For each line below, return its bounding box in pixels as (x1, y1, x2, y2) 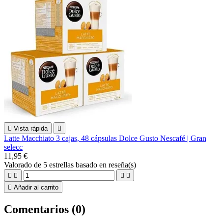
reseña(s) (109, 160, 136, 169)
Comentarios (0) (4, 202, 85, 216)
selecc (4, 142, 23, 151)
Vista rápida (14, 124, 48, 132)
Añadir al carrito (14, 183, 58, 191)
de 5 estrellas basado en (34, 160, 109, 169)
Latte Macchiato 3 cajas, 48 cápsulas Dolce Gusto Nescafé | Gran (4, 134, 206, 142)
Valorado (4, 160, 34, 169)
